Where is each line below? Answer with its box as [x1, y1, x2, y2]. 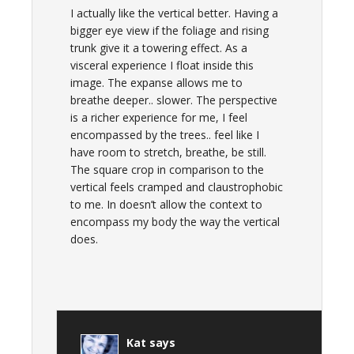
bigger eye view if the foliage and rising [70, 23, 269, 38]
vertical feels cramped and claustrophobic [70, 179, 283, 194]
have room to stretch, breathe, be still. [70, 145, 266, 160]
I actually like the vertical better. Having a [70, 6, 278, 21]
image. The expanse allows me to [70, 75, 243, 90]
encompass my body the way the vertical [70, 214, 280, 229]
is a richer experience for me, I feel [70, 110, 247, 125]
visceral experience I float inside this [70, 58, 254, 73]
